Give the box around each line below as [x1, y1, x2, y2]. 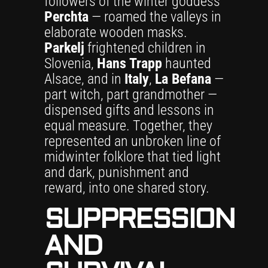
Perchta [44, 8, 89, 25]
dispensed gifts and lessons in [44, 102, 214, 118]
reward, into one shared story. [44, 179, 209, 196]
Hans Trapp [97, 55, 162, 72]
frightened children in [84, 39, 206, 56]
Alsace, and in [44, 71, 124, 87]
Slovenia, [44, 55, 97, 72]
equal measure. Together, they [44, 117, 212, 134]
